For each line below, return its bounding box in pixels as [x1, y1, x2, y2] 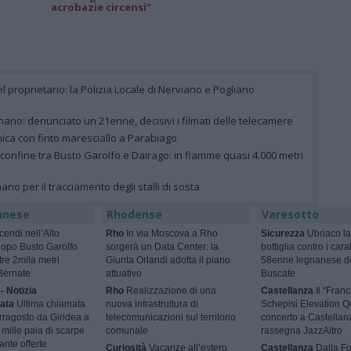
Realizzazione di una [124, 285, 217, 297]
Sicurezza [260, 228, 305, 240]
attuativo [106, 268, 143, 280]
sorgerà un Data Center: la [106, 241, 219, 253]
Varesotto [261, 207, 319, 223]
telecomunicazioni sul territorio [106, 312, 237, 324]
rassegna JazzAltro [260, 325, 342, 337]
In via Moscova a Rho [124, 228, 219, 240]
